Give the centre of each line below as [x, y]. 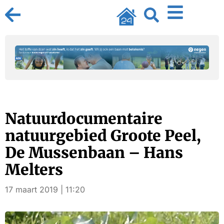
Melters [34, 169]
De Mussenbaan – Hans [94, 152]
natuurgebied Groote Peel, [103, 135]
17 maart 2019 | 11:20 [45, 189]
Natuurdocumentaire [84, 118]
